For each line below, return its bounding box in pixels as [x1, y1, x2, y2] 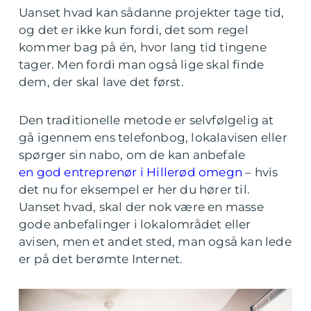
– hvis [242, 165, 278, 179]
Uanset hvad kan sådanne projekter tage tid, [19, 6, 285, 19]
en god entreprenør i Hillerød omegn [19, 165, 242, 179]
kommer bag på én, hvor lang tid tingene [19, 40, 267, 54]
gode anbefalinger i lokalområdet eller [19, 217, 251, 231]
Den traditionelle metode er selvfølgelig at [19, 113, 274, 127]
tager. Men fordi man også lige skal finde [19, 58, 264, 72]
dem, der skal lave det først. [19, 75, 184, 89]
